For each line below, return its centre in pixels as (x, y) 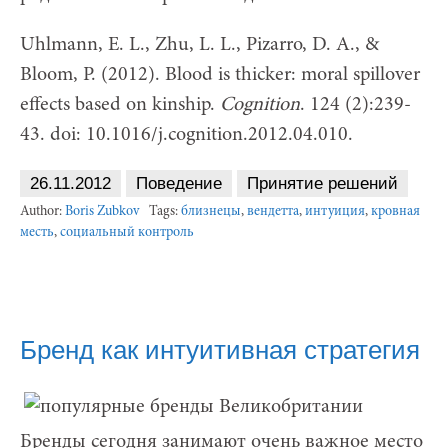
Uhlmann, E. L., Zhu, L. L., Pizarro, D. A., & (199, 44)
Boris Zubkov (102, 211)
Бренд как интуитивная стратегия (220, 349)
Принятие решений (322, 183)
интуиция (335, 211)
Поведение (179, 183)
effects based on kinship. (120, 104)
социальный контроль (127, 232)
